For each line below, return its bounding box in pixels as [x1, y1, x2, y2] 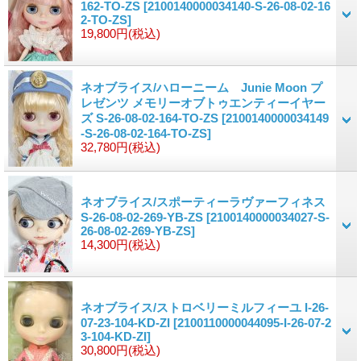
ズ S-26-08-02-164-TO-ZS [81, 110, 222, 125]
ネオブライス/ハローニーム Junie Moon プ [81, 80, 322, 94]
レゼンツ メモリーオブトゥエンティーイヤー [81, 95, 326, 110]
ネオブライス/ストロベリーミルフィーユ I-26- [81, 300, 329, 314]
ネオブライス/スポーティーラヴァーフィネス [81, 194, 326, 209]
